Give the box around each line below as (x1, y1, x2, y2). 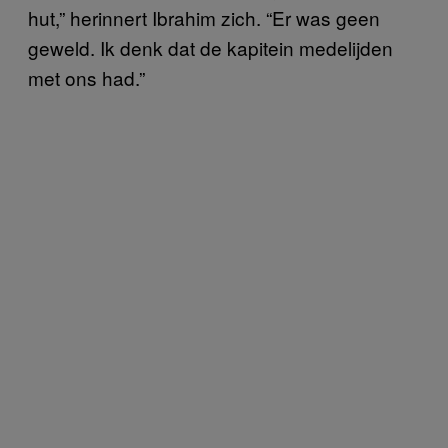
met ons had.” (28, 64, 145, 91)
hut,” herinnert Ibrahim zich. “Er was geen (28, 4, 380, 31)
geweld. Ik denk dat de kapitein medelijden (28, 34, 393, 61)
